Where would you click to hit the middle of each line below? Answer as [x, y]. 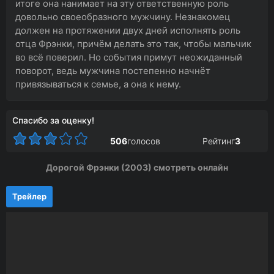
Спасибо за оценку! [53, 120]
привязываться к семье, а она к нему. [98, 84]
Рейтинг [219, 141]
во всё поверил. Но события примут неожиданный [129, 57]
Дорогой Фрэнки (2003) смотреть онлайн [137, 167]
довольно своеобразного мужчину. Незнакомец [123, 17]
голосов [143, 141]
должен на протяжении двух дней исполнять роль [128, 30]
